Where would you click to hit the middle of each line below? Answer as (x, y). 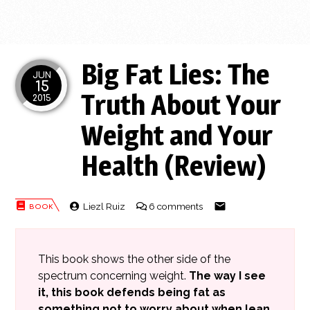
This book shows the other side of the (135, 259)
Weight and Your (177, 136)
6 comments (177, 206)
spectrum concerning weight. (114, 275)
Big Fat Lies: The (176, 75)
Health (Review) (174, 166)
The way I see (228, 275)
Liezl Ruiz (104, 206)
